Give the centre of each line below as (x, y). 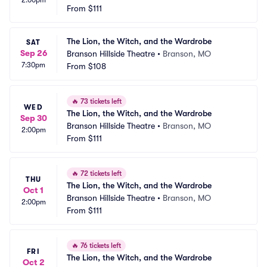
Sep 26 (33, 53)
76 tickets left (100, 246)
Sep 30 (33, 118)
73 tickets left (100, 101)
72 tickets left (100, 173)
